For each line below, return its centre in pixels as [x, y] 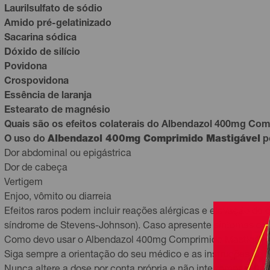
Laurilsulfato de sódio [53, 10]
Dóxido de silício [42, 53]
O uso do [26, 140]
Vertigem [24, 183]
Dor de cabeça [36, 169]
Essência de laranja [48, 96]
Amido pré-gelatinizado [58, 24]
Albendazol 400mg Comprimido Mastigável [154, 140]
